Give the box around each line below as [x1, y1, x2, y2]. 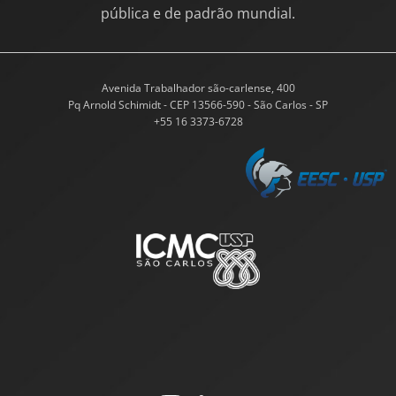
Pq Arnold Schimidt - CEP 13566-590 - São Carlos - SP [68, 97, 328, 113]
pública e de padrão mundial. [101, 3, 295, 23]
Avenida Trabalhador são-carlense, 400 [101, 80, 295, 96]
